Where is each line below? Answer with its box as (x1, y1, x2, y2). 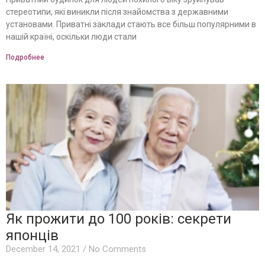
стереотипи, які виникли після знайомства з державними (6, 7, 228, 17)
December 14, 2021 (6, 243, 83, 254)
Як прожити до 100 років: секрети (6, 210, 231, 227)
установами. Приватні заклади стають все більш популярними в (6, 19, 256, 29)
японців (6, 227, 59, 244)
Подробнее (6, 53, 44, 62)
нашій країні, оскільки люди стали (6, 31, 137, 41)
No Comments (86, 243, 146, 254)
